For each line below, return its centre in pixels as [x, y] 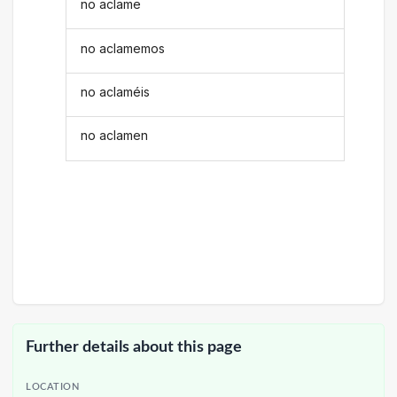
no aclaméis [116, 91]
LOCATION [53, 387]
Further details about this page [134, 346]
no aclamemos [123, 48]
